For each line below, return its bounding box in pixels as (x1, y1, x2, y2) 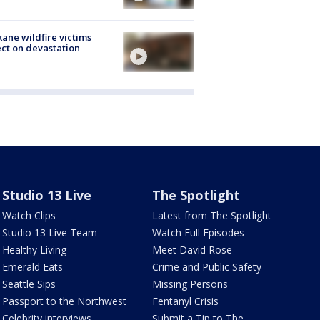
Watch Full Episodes (152, 225, 245, 239)
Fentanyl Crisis (152, 294, 219, 308)
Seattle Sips (1, 276, 56, 291)
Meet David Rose (152, 242, 233, 256)
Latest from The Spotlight (152, 208, 272, 222)
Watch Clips (1, 208, 56, 222)
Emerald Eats (1, 259, 63, 274)
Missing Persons (152, 276, 229, 291)
